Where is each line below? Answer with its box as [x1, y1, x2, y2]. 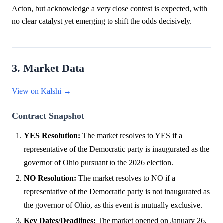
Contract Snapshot [12, 111, 84, 121]
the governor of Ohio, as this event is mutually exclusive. [24, 200, 202, 209]
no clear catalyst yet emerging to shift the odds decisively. [12, 16, 192, 25]
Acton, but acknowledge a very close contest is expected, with [12, 4, 207, 13]
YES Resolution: [24, 131, 80, 140]
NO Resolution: [24, 173, 76, 182]
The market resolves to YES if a [80, 131, 182, 140]
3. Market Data [12, 62, 84, 74]
